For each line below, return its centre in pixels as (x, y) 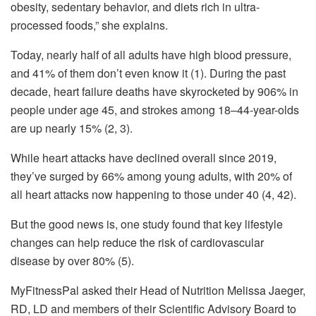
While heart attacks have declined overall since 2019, (144, 157)
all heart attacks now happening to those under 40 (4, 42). (155, 194)
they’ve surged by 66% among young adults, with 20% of (151, 176)
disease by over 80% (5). (72, 260)
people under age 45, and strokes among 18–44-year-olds (155, 109)
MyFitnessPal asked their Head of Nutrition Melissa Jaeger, (158, 290)
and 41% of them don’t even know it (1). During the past (148, 73)
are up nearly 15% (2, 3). (73, 128)
